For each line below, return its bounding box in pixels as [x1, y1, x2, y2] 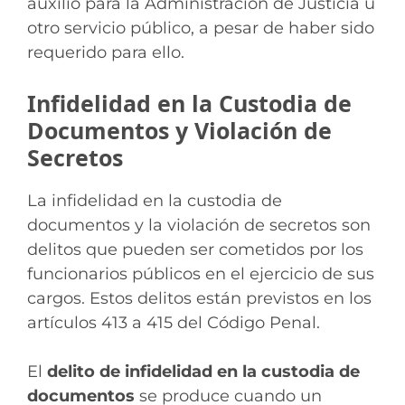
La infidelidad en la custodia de [27, 190, 282, 211]
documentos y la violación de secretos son [27, 214, 371, 235]
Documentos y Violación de [27, 114, 332, 146]
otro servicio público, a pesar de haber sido [27, 17, 374, 38]
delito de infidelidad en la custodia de [47, 361, 360, 381]
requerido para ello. [27, 42, 184, 62]
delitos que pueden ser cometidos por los [27, 239, 363, 259]
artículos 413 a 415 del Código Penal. [27, 312, 320, 333]
